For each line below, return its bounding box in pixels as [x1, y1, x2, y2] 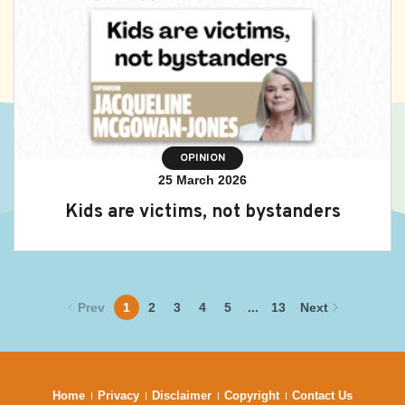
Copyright [224, 389, 279, 402]
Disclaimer [152, 389, 212, 402]
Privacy [98, 389, 139, 402]
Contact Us [292, 389, 353, 402]
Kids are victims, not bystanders [64, 201, 341, 224]
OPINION [180, 151, 225, 165]
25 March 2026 [158, 173, 247, 187]
